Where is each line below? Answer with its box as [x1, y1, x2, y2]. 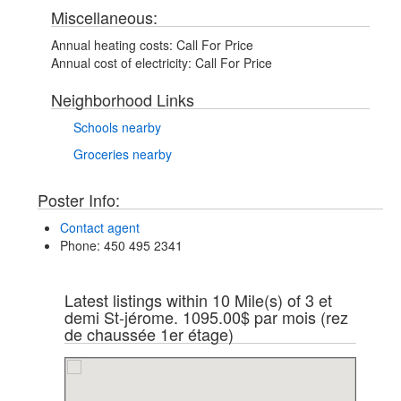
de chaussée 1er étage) [64, 321, 234, 346]
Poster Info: [38, 187, 120, 211]
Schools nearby [73, 117, 161, 136]
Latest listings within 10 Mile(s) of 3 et [64, 287, 332, 311]
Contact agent [60, 218, 140, 236]
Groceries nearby [73, 144, 172, 163]
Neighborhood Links [51, 87, 194, 111]
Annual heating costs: [51, 35, 173, 54]
